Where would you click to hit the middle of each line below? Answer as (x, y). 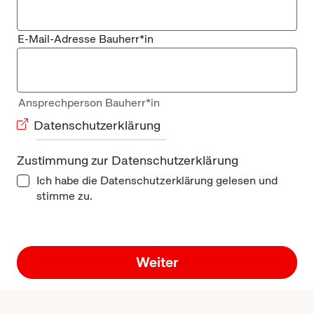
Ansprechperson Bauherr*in (89, 102)
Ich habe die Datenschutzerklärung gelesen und (157, 180)
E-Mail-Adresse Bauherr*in (86, 39)
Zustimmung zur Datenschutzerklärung (128, 160)
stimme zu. (64, 196)
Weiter (157, 262)
